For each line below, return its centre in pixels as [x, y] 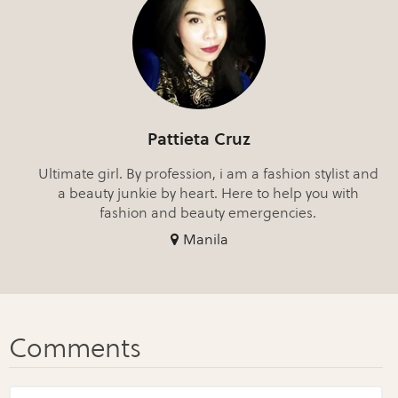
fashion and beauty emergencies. [208, 213]
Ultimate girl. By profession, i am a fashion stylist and [208, 174]
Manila [205, 240]
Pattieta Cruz [199, 139]
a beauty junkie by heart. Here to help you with [208, 194]
